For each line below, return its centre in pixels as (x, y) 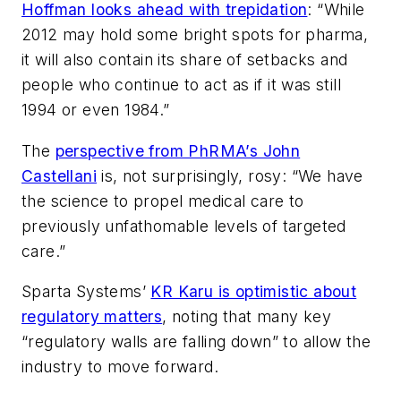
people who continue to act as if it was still (181, 84)
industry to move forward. (120, 367)
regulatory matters (92, 317)
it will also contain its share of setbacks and (185, 59)
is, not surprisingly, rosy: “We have (230, 175)
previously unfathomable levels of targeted (184, 226)
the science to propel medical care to (163, 200)
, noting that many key (247, 317)
